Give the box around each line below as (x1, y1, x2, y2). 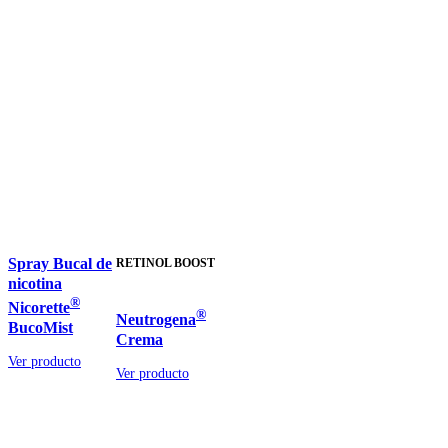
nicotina (8, 274, 62, 294)
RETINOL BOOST (116, 257, 215, 271)
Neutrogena (116, 309, 196, 329)
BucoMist (8, 317, 73, 337)
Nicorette (8, 297, 70, 317)
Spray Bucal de (8, 254, 112, 274)
